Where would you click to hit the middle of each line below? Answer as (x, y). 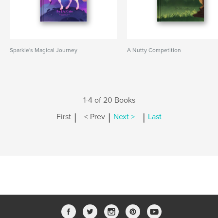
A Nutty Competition (154, 50)
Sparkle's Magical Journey (44, 50)
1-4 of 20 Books (109, 100)
